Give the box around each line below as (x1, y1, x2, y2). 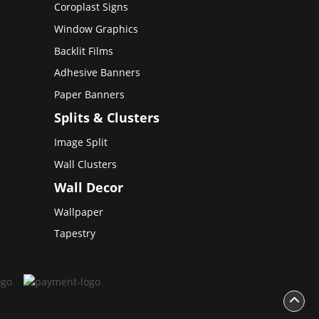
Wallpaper (54, 204, 103, 219)
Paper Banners (54, 87, 125, 101)
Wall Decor (54, 179, 123, 197)
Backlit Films (54, 43, 113, 58)
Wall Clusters (54, 157, 117, 171)
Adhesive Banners (54, 66, 140, 80)
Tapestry (54, 226, 95, 241)
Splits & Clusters (54, 109, 159, 127)
